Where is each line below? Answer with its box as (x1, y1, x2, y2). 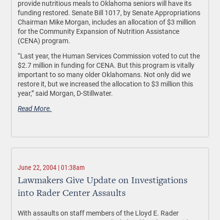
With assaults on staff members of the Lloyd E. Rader (18, 208, 179, 218)
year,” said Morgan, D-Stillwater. (18, 88, 113, 98)
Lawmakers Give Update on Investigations (18, 176, 188, 186)
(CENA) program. (18, 36, 71, 45)
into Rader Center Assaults (18, 189, 126, 198)
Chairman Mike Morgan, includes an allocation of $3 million (18, 17, 196, 27)
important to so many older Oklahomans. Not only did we (18, 70, 191, 79)
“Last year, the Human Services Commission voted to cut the (18, 51, 200, 60)
